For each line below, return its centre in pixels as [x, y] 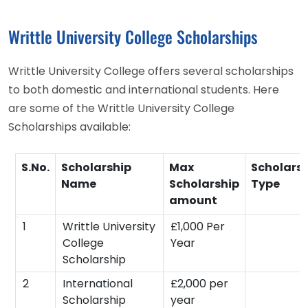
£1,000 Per [198, 226]
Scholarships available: [69, 126]
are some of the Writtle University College [121, 108]
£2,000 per [199, 283]
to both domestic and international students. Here [144, 89]
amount [193, 200]
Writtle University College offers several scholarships [151, 71]
